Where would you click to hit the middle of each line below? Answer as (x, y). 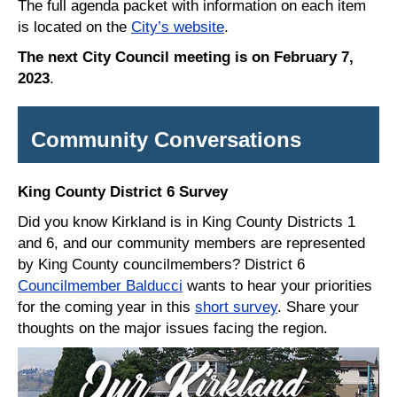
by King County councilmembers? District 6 (161, 265)
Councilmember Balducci (100, 286)
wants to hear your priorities (277, 286)
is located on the (72, 27)
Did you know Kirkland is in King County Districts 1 (187, 222)
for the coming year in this (106, 307)
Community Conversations (166, 140)
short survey (236, 307)
